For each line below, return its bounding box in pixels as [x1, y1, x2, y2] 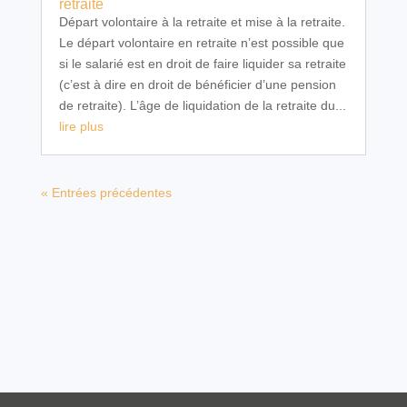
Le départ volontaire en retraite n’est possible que [58, 35, 344, 50]
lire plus [58, 118, 104, 134]
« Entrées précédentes [40, 184, 172, 200]
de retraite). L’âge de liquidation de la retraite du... [58, 97, 346, 113]
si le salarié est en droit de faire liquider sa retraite [58, 55, 346, 71]
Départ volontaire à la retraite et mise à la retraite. [58, 14, 345, 29]
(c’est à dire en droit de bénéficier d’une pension [58, 76, 336, 92]
